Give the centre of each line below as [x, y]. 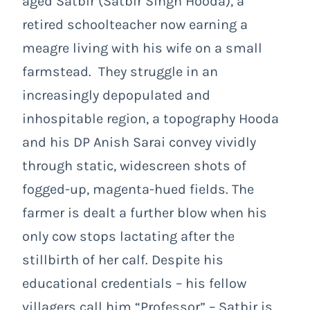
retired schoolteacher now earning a [135, 24]
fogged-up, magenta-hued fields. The [138, 189]
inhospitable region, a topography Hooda [151, 118]
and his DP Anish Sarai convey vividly [139, 142]
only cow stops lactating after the [128, 236]
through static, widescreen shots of [134, 165]
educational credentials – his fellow [134, 283]
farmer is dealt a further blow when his [145, 212]
